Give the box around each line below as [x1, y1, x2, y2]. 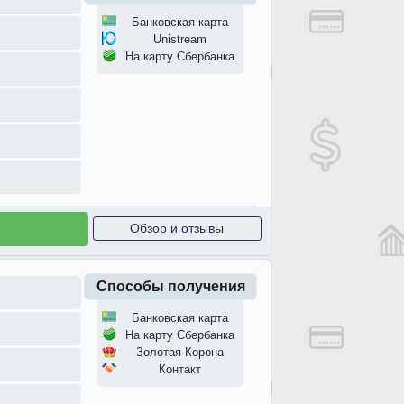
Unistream [152, 32, 207, 46]
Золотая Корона [135, 345, 224, 359]
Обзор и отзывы [130, 221, 225, 235]
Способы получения [96, 279, 245, 294]
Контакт [158, 363, 201, 376]
